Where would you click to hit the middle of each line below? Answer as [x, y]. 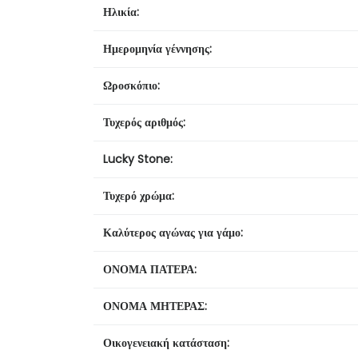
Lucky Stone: [138, 159]
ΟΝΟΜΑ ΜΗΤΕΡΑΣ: [155, 306]
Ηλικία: [121, 12]
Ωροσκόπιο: [131, 85]
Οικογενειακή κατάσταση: [166, 342]
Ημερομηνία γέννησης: [157, 48]
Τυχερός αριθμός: [144, 122]
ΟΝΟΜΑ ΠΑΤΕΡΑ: [150, 269]
